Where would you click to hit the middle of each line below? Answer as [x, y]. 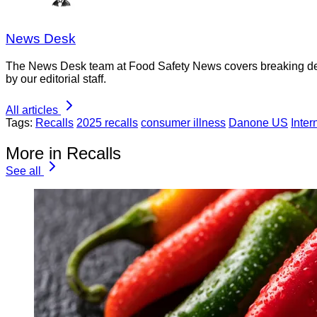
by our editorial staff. [56, 79]
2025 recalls [107, 123]
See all [23, 171]
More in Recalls [63, 153]
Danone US [258, 123]
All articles [32, 110]
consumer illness [183, 123]
